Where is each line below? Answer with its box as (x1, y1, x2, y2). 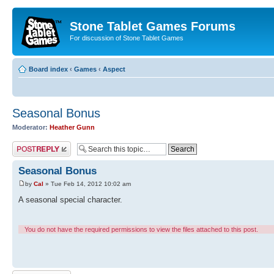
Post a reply (12, 141, 48, 149)
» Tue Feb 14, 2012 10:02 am (43, 180, 131, 188)
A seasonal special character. (18, 195, 122, 205)
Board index (29, 65, 68, 73)
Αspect (103, 65, 125, 73)
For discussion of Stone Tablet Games (70, 34, 183, 42)
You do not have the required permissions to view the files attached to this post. (24, 226, 258, 234)
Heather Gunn (50, 123, 95, 131)
